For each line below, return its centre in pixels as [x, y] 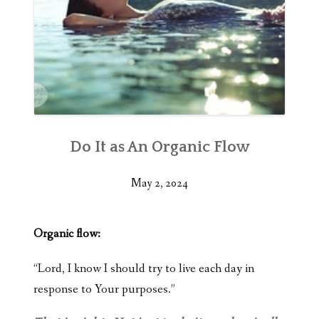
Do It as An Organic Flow [159, 147]
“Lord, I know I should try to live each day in [144, 268]
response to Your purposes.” [104, 289]
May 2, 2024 [159, 183]
